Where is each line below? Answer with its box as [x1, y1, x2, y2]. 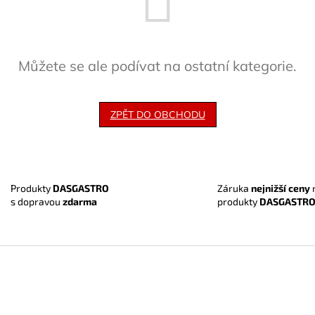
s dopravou [10, 195, 63, 207]
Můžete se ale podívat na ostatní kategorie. [18, 57, 297, 75]
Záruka [217, 181, 251, 194]
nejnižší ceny [251, 181, 310, 194]
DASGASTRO [52, 181, 109, 194]
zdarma [62, 195, 97, 207]
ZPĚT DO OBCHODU [110, 108, 205, 122]
